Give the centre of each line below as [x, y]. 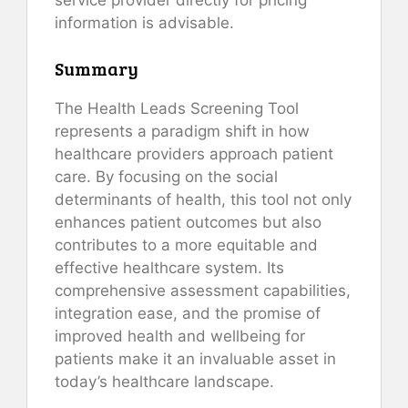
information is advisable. [144, 22]
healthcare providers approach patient [194, 154]
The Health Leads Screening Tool [177, 109]
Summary [97, 69]
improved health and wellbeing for [180, 337]
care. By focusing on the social [166, 177]
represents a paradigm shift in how [182, 132]
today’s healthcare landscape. [164, 382]
